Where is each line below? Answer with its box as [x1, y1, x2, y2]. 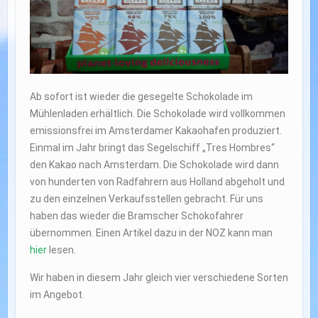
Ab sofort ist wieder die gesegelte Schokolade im [29, 91, 253, 103]
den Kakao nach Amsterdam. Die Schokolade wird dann [29, 159, 279, 171]
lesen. [46, 244, 76, 256]
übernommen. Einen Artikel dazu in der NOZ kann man [29, 227, 273, 239]
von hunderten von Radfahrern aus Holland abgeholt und [29, 176, 285, 188]
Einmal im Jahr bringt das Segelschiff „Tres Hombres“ [29, 142, 275, 154]
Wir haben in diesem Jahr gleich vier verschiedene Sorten [29, 272, 288, 284]
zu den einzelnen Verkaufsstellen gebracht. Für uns [29, 193, 263, 205]
